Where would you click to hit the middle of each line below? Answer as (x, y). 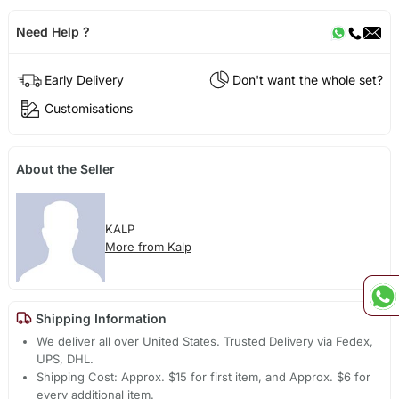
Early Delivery (84, 79)
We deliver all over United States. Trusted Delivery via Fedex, (205, 342)
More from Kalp (148, 246)
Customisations (88, 108)
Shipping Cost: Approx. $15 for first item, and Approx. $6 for (204, 377)
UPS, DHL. (65, 359)
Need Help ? (53, 32)
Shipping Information (99, 318)
